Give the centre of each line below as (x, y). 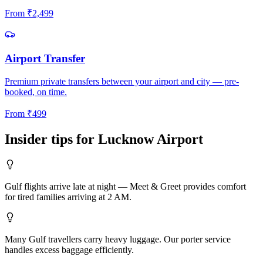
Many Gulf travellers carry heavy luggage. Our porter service (118, 239)
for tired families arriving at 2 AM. (68, 197)
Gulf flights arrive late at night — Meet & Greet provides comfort (125, 186)
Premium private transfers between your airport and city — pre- (122, 82)
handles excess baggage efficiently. (69, 249)
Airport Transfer (45, 59)
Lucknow (126, 139)
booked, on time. (36, 92)
